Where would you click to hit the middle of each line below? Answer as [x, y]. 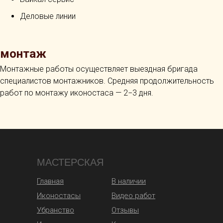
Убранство [56, 210]
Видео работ [133, 196]
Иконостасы [59, 196]
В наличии [129, 181]
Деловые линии [48, 16]
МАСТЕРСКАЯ [70, 162]
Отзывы [125, 210]
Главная [50, 181]
